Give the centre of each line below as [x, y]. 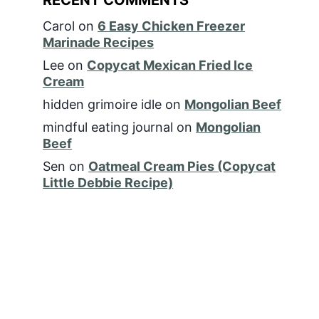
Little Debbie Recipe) [108, 182]
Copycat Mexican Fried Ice [170, 65]
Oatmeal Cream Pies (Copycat [182, 166]
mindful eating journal [108, 127]
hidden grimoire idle [103, 104]
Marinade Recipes [99, 42]
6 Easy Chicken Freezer [172, 26]
